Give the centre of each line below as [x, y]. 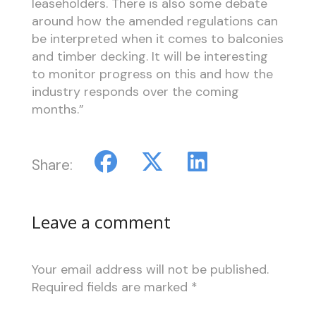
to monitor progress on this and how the [152, 74]
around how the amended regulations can [154, 21]
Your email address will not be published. [150, 270]
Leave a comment [101, 221]
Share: [52, 165]
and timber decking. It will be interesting [150, 56]
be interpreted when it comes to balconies [157, 38]
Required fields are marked [111, 287]
